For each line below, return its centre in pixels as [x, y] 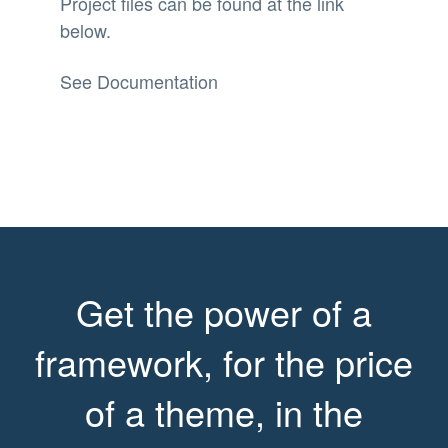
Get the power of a [224, 311]
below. [85, 29]
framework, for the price [224, 361]
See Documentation [139, 80]
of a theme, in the [224, 411]
